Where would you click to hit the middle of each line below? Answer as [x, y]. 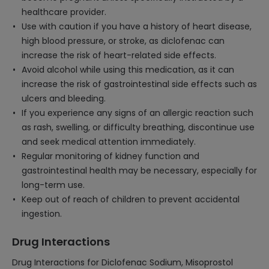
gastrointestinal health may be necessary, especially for [139, 171]
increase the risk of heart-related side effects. [119, 55]
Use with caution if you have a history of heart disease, [137, 26]
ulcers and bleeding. [64, 98]
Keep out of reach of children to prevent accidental [131, 199]
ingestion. [42, 214]
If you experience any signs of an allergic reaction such [138, 113]
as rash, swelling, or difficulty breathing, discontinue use [138, 127]
